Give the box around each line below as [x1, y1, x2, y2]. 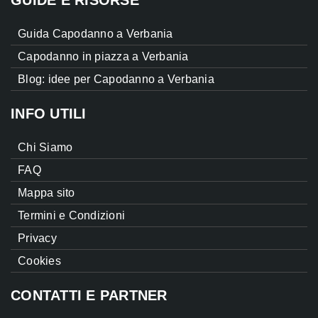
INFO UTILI [11, 106, 87, 122]
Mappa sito [18, 187, 75, 199]
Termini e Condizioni [18, 209, 125, 222]
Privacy [18, 232, 57, 245]
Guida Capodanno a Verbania [18, 28, 173, 40]
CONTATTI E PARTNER [11, 287, 168, 304]
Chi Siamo [18, 141, 73, 154]
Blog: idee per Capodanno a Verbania [18, 73, 214, 86]
